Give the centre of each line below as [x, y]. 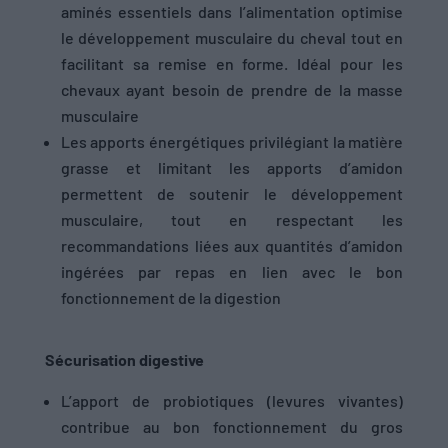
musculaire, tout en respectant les [232, 220]
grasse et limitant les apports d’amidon [232, 168]
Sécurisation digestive [124, 360]
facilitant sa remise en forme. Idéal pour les [232, 64]
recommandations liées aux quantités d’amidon [232, 246]
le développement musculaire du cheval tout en [232, 38]
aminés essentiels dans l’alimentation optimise [232, 12]
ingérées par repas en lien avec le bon [232, 272]
